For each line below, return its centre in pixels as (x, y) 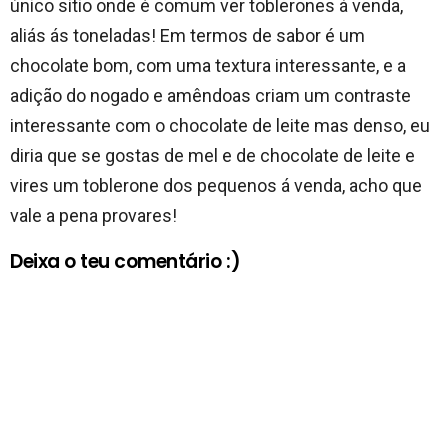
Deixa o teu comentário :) (125, 261)
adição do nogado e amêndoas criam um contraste (210, 95)
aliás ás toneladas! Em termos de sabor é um (187, 35)
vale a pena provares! (93, 215)
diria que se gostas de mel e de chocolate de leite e (212, 155)
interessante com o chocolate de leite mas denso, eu (220, 125)
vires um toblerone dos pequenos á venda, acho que (216, 185)
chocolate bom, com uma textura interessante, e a (208, 65)
